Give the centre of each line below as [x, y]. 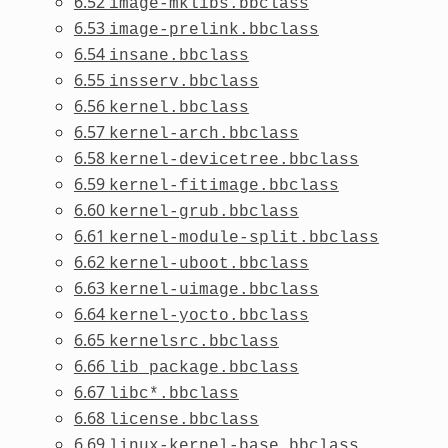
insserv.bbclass [183, 81]
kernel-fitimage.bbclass [223, 185]
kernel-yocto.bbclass [208, 315]
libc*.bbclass [173, 393]
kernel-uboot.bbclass [208, 263]
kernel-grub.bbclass [203, 211]
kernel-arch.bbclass [203, 133]
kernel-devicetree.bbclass [233, 159]
